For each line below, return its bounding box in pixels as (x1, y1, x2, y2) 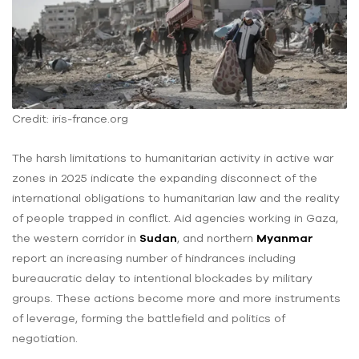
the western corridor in (12, 231, 139, 244)
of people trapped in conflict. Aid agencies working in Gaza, (12, 211, 338, 224)
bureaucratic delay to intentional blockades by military (12, 271, 313, 284)
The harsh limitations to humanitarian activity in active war (12, 151, 333, 164)
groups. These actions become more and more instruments (12, 291, 341, 305)
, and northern (177, 231, 256, 244)
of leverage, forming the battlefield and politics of (12, 311, 285, 325)
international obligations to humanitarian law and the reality (12, 191, 340, 204)
